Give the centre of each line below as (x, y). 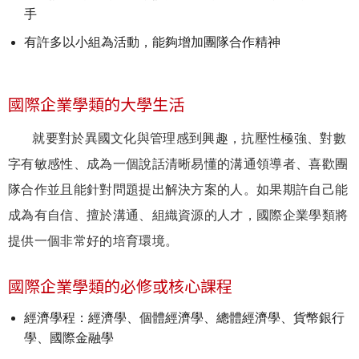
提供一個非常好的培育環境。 (93, 241)
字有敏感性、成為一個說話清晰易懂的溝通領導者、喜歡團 (178, 164)
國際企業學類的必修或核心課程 (120, 287)
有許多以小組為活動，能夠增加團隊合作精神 (152, 42)
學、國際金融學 (69, 338)
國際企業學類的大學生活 (96, 105)
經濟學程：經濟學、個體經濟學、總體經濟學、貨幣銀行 (184, 318)
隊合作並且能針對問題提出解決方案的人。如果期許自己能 (178, 190)
